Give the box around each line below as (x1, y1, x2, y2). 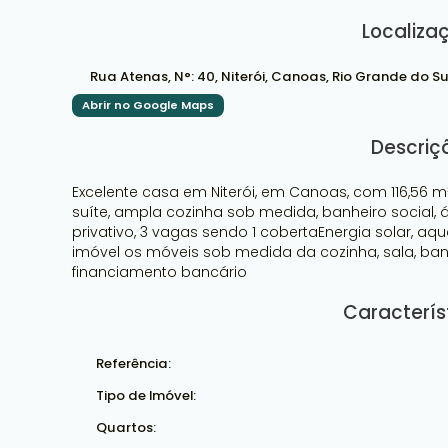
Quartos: (96, 417, 156, 437)
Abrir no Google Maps (82, 97, 214, 113)
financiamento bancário (72, 262, 247, 282)
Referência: (96, 353, 171, 373)
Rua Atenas (90, 67, 168, 86)
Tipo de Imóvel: (96, 385, 196, 405)
